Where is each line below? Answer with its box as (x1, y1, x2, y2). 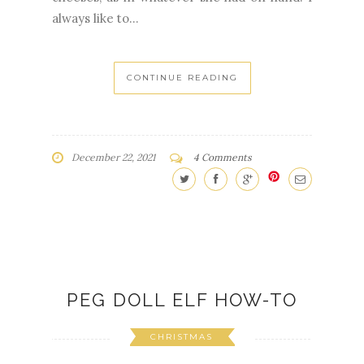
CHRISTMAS (149, 331, 213, 343)
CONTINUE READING (126, 72, 238, 84)
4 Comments (193, 151, 252, 164)
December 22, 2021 (71, 151, 155, 164)
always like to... (52, 11, 139, 27)
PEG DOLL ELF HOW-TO (67, 289, 297, 311)
